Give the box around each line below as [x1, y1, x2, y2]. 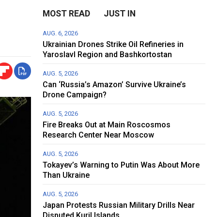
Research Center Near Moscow [43, 130, 155, 139]
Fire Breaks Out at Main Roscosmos [43, 120, 171, 129]
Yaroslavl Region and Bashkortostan [43, 49, 172, 59]
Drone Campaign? [43, 90, 107, 99]
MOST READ [43, 8, 91, 18]
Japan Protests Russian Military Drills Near [43, 200, 195, 210]
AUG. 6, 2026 [43, 29, 78, 37]
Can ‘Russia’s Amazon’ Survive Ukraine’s [43, 79, 186, 89]
